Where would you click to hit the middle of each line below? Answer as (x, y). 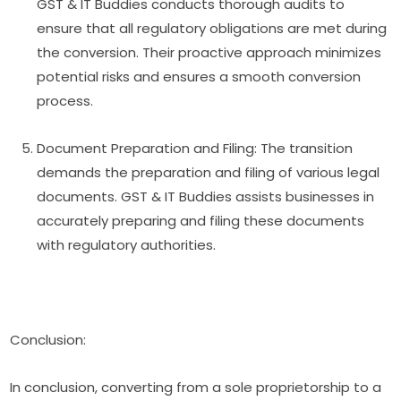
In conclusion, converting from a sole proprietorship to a (196, 388)
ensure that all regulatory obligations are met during (212, 29)
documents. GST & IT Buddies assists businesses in (206, 197)
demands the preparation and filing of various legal (209, 173)
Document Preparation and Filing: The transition (195, 149)
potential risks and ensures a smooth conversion (199, 77)
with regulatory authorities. (127, 245)
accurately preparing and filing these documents (201, 221)
